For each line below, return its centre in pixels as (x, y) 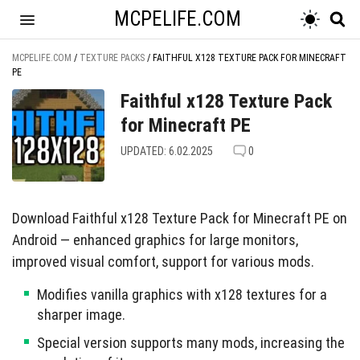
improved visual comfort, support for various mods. (163, 262)
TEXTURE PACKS (112, 58)
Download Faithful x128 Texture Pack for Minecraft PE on (180, 218)
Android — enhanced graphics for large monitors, (155, 240)
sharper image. (81, 315)
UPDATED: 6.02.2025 (167, 151)
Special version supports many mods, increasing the (191, 343)
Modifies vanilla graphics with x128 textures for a (182, 295)
